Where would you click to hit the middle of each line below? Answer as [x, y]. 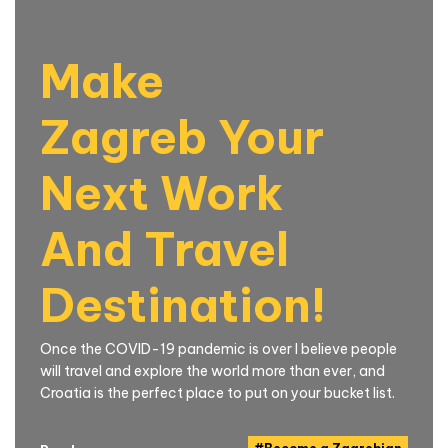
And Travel [164, 248]
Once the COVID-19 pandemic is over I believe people [218, 348]
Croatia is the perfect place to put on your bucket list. [217, 392]
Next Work [161, 192]
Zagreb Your [182, 136]
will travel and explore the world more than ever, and [212, 370]
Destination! [183, 304]
